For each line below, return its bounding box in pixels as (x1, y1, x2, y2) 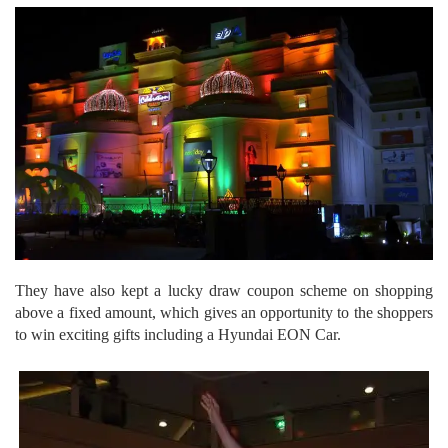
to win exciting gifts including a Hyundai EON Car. (15, 325, 341, 343)
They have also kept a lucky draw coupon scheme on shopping (15, 281, 433, 299)
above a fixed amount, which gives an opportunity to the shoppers (15, 303, 433, 321)
